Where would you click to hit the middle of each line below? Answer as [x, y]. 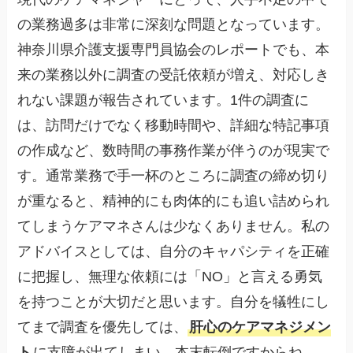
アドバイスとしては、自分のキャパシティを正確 [174, 252]
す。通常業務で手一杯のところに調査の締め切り [174, 176]
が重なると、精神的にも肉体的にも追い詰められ [174, 201]
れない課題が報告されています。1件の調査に [163, 100]
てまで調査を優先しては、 [103, 327]
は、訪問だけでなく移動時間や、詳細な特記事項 [174, 126]
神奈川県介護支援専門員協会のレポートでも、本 [174, 50]
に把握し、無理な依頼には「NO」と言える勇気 [170, 277]
